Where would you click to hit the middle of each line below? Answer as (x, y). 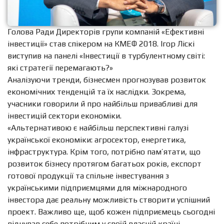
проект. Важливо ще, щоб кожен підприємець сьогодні (111, 211)
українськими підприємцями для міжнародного (97, 187)
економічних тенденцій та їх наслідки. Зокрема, (97, 91)
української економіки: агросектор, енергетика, (97, 139)
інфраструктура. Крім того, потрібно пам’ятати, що (104, 151)
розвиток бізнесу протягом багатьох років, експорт (104, 163)
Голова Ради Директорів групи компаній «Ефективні (106, 31)
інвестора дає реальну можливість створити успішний (109, 199)
